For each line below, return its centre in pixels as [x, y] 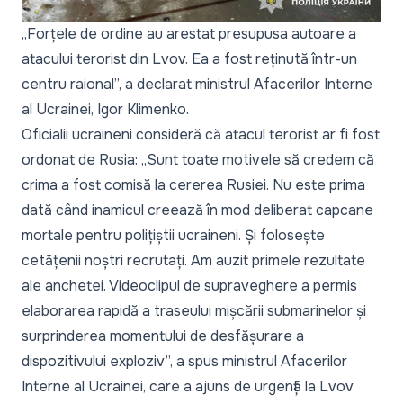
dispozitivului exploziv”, [97, 361]
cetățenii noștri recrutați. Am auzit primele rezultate [193, 260]
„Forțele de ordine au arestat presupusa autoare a [189, 34]
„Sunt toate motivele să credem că [258, 160]
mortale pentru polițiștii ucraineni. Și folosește [173, 235]
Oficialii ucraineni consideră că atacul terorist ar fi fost [201, 134]
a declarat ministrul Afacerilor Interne [247, 84]
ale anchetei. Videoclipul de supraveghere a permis [189, 286]
